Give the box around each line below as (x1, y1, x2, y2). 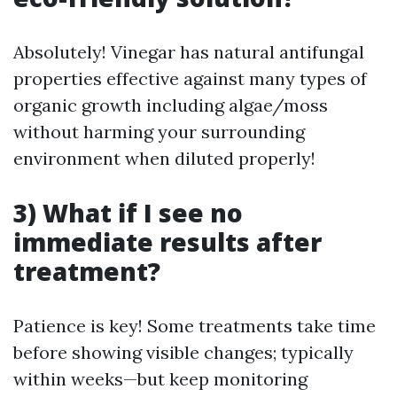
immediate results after (13, 225, 322, 259)
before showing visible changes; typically (13, 341, 354, 363)
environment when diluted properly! (13, 147, 315, 169)
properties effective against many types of (13, 67, 367, 90)
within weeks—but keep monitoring (13, 368, 307, 390)
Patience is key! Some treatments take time (13, 315, 376, 337)
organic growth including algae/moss (13, 94, 328, 116)
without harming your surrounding (13, 121, 305, 143)
